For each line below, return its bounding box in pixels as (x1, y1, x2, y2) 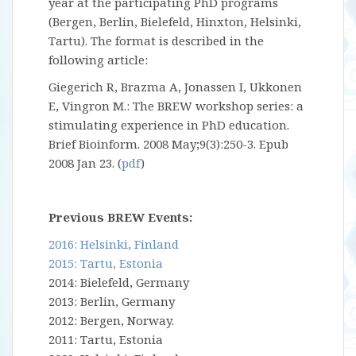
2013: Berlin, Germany (48, 293, 175, 309)
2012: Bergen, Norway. (48, 312, 174, 328)
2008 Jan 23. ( (48, 155, 122, 171)
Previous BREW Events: (48, 209, 192, 225)
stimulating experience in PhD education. (48, 117, 289, 133)
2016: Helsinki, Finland (48, 236, 179, 252)
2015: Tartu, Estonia (48, 255, 163, 271)
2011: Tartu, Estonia (48, 331, 163, 347)
